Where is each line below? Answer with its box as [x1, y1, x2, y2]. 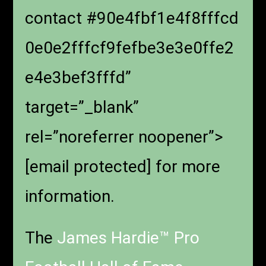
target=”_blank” [25, 97, 140, 117]
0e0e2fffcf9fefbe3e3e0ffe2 [25, 37, 235, 58]
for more [151, 156, 221, 176]
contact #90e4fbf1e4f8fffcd [25, 8, 239, 28]
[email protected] [25, 156, 152, 176]
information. [25, 186, 115, 206]
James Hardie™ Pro [57, 227, 200, 248]
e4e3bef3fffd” [25, 67, 132, 87]
